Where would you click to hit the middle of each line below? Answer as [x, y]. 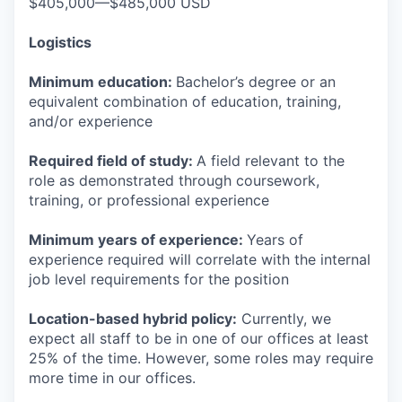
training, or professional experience [149, 201]
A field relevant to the [271, 161]
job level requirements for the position [159, 280]
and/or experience [91, 122]
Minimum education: [102, 82]
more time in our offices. [112, 378]
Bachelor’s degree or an [256, 82]
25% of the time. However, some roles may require [201, 358]
